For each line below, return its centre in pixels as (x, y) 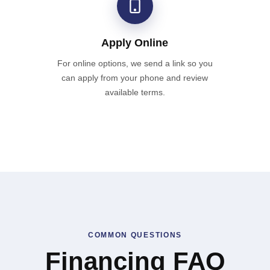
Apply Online (135, 42)
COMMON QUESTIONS (135, 235)
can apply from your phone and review (135, 77)
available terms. (135, 92)
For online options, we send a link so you (135, 63)
